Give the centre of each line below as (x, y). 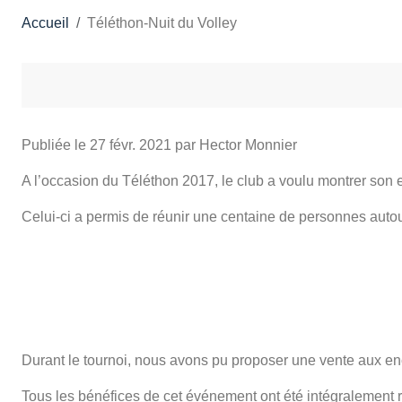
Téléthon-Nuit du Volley (162, 22)
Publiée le (56, 144)
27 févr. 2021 (131, 144)
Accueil (45, 22)
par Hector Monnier (234, 144)
